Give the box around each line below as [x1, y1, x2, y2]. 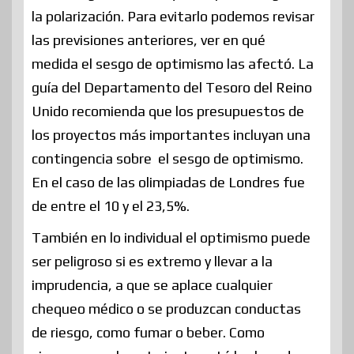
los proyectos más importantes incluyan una [32, 126, 311, 143]
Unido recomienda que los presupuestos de [32, 102, 304, 119]
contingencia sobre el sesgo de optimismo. [32, 149, 303, 167]
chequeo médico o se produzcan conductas [32, 299, 301, 317]
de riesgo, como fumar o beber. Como [32, 323, 265, 341]
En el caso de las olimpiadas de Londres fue [32, 173, 305, 190]
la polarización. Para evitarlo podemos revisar [32, 7, 314, 24]
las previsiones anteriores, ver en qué [32, 31, 265, 48]
